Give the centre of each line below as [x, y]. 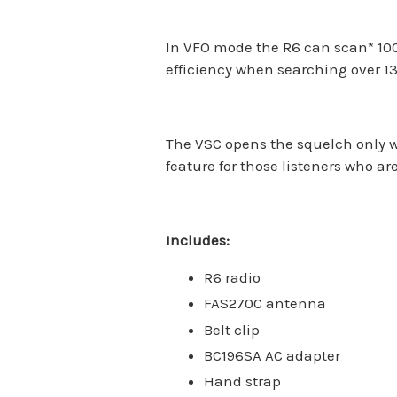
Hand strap [242, 381]
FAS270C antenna [265, 304]
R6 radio [232, 278]
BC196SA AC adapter [272, 355]
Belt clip [231, 329]
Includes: [198, 241]
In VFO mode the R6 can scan [267, 47]
